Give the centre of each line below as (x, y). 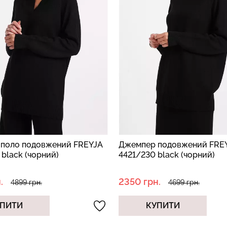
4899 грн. (26, 182)
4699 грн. (184, 182)
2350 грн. (140, 182)
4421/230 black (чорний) (167, 155)
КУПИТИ (163, 205)
